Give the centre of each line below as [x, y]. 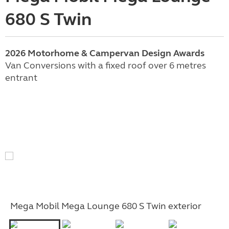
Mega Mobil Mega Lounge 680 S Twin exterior [106, 206]
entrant [21, 78]
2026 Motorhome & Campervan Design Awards [105, 53]
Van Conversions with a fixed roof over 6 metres [106, 66]
